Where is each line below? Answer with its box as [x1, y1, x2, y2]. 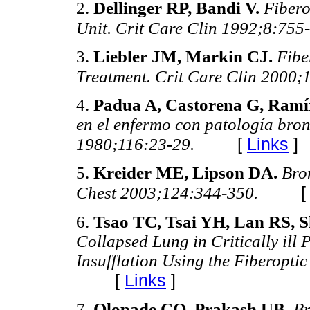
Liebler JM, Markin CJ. [93, 47, 277, 66]
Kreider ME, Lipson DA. [93, 163, 282, 183]
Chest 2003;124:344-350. [76, 183, 262, 203]
